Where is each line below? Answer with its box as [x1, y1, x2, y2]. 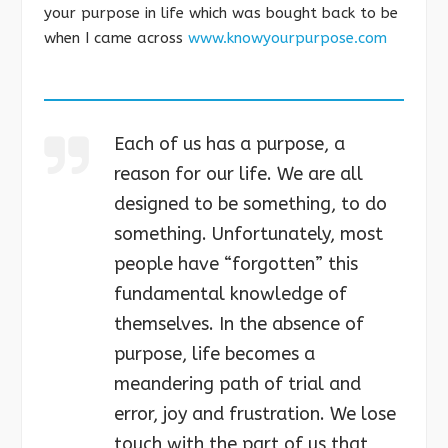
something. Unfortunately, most [114, 223, 383, 246]
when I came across [44, 29, 188, 48]
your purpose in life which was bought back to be [44, 4, 398, 23]
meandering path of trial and [114, 373, 361, 396]
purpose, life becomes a [114, 343, 315, 366]
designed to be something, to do [114, 193, 387, 216]
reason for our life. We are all [114, 163, 363, 186]
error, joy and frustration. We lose [114, 403, 396, 426]
